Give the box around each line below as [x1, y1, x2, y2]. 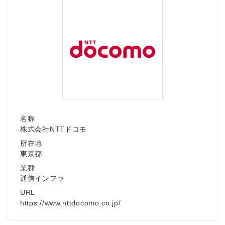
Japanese [59, 68, 87, 75]
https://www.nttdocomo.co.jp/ [20, 199, 121, 207]
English [59, 131, 80, 139]
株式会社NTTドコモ [20, 125, 87, 134]
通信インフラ [20, 174, 65, 183]
